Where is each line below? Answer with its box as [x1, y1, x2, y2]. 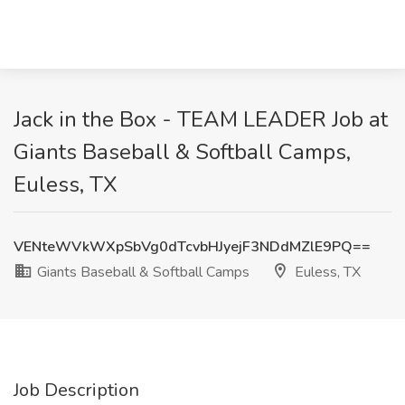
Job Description [14, 378, 139, 402]
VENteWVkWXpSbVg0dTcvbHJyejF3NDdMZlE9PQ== [14, 237, 371, 257]
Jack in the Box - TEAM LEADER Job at [14, 105, 388, 134]
